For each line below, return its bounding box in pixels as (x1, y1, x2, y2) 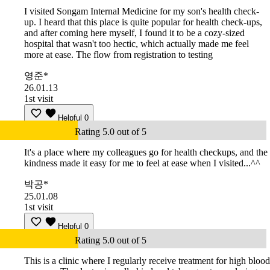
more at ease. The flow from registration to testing (24, 49, 213, 60)
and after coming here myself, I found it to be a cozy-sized (24, 27, 245, 38)
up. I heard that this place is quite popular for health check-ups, (24, 16, 262, 27)
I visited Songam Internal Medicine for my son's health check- (24, 5, 259, 16)
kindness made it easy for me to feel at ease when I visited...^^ (24, 157, 260, 168)
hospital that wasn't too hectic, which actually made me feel (24, 38, 249, 49)
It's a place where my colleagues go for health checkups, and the (24, 146, 268, 157)
